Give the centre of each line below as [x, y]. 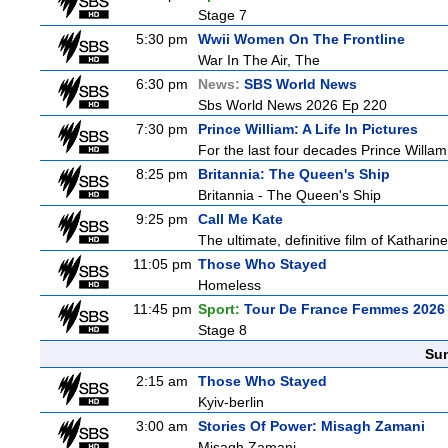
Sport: [221, 309]
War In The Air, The [259, 60]
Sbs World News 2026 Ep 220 [292, 105]
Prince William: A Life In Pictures [308, 129]
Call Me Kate [240, 219]
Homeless [229, 285]
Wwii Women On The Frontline [301, 39]
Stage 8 [222, 330]
